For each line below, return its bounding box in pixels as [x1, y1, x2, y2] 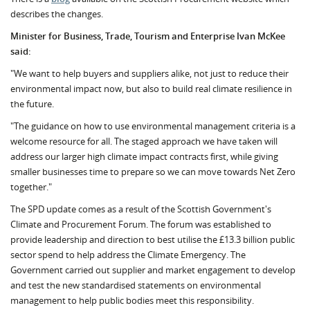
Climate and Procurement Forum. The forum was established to [10, 218, 271, 230]
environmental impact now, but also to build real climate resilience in [10, 82, 292, 95]
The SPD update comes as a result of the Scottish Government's [10, 203, 271, 215]
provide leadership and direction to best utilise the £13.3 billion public [10, 233, 295, 246]
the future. [10, 98, 54, 110]
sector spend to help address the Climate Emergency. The [10, 248, 246, 261]
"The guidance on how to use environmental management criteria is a [10, 120, 295, 132]
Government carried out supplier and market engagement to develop [10, 264, 295, 276]
